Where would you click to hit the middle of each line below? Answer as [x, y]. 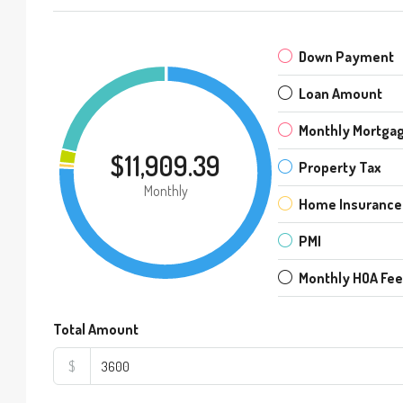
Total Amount [96, 329]
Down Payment [346, 57]
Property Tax [340, 167]
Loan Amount [340, 94]
